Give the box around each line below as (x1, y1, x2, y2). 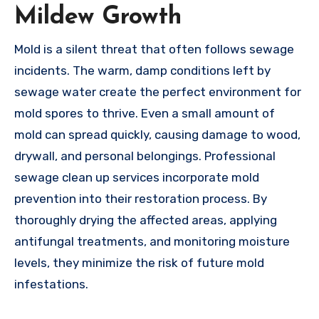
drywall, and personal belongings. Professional (14, 148, 276, 163)
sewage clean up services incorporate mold (14, 169, 259, 184)
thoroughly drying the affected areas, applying (14, 212, 277, 227)
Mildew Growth (14, 5, 182, 31)
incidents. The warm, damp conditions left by (14, 63, 271, 78)
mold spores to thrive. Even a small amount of (14, 105, 275, 120)
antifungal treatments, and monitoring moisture (14, 234, 290, 249)
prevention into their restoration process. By (14, 191, 267, 206)
